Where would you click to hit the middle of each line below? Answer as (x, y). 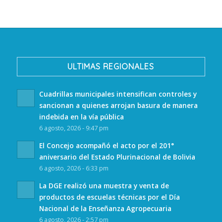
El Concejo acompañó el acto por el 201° (106, 146)
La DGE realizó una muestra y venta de (104, 186)
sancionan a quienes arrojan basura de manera (118, 106)
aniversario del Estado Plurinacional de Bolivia (117, 157)
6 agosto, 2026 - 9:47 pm (74, 128)
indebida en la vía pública (81, 117)
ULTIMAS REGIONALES (111, 67)
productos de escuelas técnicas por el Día (109, 197)
